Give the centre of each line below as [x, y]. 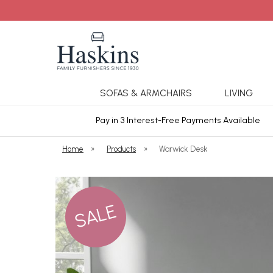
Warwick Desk [184, 149]
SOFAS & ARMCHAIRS [146, 93]
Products [122, 149]
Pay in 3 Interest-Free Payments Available [178, 120]
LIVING [239, 93]
